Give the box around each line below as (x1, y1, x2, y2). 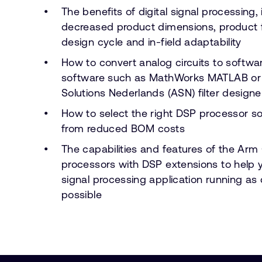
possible (61, 188, 102, 201)
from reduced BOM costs (61, 122, 185, 135)
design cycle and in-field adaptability (61, 35, 242, 48)
